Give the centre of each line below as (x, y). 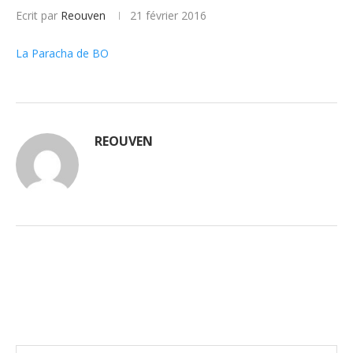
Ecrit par (38, 16)
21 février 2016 (168, 16)
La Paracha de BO (62, 54)
